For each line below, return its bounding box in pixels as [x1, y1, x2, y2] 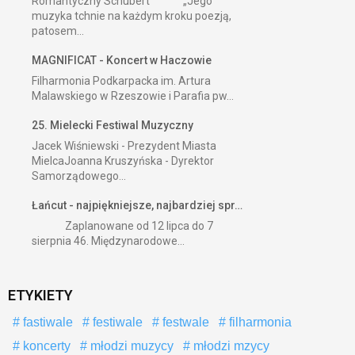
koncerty [20, 339, 71, 353]
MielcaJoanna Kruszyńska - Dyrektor [32, 155, 214, 168]
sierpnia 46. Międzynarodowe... [32, 235, 185, 248]
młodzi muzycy [87, 339, 174, 353]
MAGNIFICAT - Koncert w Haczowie [32, 54, 212, 67]
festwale [159, 315, 209, 330]
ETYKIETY [8, 287, 73, 304]
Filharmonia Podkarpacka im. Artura [32, 74, 211, 88]
